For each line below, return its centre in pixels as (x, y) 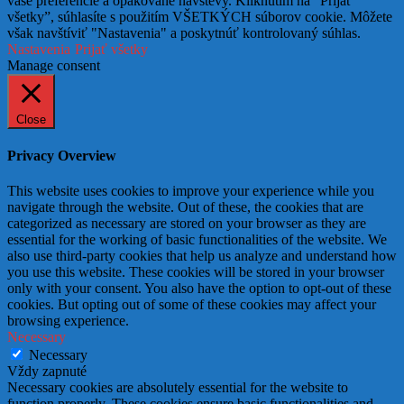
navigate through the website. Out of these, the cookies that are (185, 207)
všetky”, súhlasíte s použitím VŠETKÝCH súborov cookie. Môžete (200, 16)
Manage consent (54, 65)
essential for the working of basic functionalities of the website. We (197, 240)
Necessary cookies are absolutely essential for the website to (178, 388)
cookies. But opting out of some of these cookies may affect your (192, 305)
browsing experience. (68, 321)
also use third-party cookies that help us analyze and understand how (202, 256)
